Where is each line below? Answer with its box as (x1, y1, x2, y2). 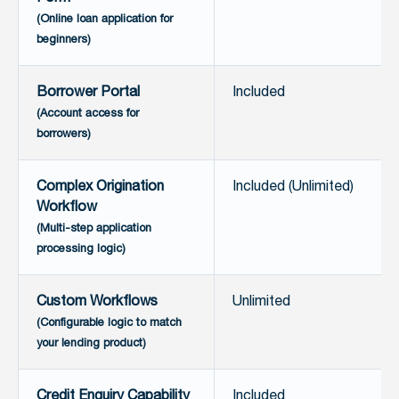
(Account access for (37, 104, 139, 123)
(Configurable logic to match (37, 313, 182, 332)
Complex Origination (37, 175, 164, 199)
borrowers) (37, 125, 91, 143)
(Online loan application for (37, 10, 173, 28)
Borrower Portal (37, 81, 140, 104)
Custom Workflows (37, 290, 158, 313)
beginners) (37, 30, 91, 49)
